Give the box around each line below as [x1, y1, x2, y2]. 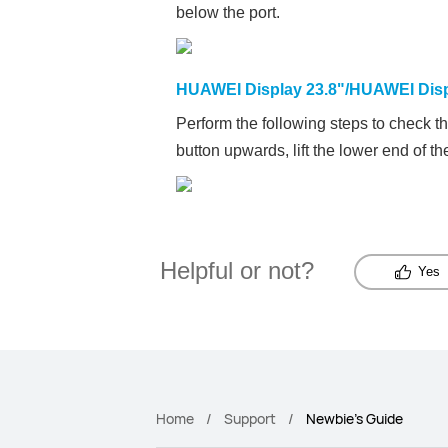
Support [224, 409, 276, 428]
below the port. [175, 4, 280, 21]
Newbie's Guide [306, 409, 403, 428]
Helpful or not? [159, 257, 314, 284]
